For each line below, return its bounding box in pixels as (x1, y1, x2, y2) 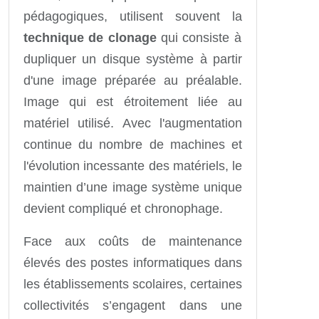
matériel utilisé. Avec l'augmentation (23, 115, 242, 130)
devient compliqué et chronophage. (23, 201, 223, 216)
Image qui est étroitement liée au (23, 94, 242, 109)
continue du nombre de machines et (23, 137, 242, 152)
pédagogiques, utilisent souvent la (23, 9, 242, 23)
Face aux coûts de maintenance (23, 234, 242, 249)
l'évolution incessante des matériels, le (23, 158, 242, 173)
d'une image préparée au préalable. (23, 73, 242, 88)
